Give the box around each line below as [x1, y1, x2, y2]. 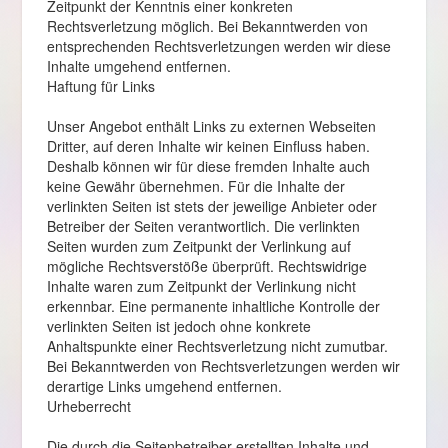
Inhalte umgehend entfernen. [46, 56, 231, 76]
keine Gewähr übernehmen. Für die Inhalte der [46, 176, 345, 196]
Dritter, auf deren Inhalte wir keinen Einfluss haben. [46, 136, 370, 156]
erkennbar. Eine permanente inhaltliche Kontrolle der [46, 296, 380, 316]
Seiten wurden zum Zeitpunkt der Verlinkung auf [46, 236, 351, 256]
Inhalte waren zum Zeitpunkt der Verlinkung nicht [46, 276, 356, 296]
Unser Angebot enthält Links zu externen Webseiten [46, 116, 376, 136]
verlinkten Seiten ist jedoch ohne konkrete [46, 316, 311, 336]
